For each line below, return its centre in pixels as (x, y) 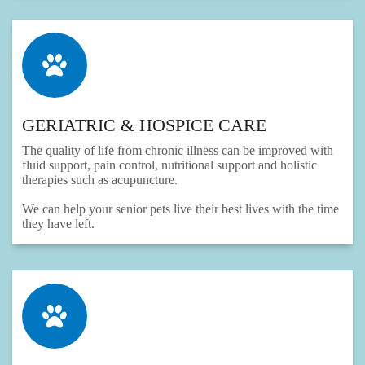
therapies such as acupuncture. (100, 180)
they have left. (58, 224)
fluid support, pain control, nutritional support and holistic (169, 165)
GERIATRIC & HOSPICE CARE (144, 125)
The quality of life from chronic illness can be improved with (178, 151)
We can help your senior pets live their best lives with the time (180, 209)
